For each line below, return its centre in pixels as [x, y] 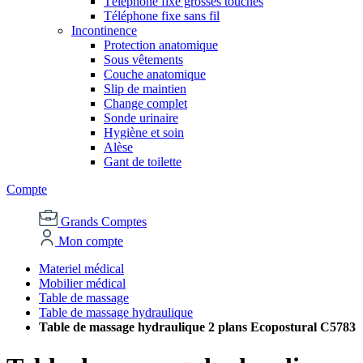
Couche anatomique [155, 75]
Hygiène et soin [144, 133]
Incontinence [104, 31]
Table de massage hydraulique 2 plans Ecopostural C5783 [197, 327]
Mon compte [91, 241]
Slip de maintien [145, 89]
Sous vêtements [143, 60]
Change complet [145, 104]
